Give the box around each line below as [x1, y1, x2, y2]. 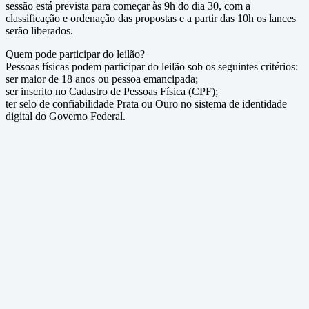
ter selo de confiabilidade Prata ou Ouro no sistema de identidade [6, 98, 287, 110]
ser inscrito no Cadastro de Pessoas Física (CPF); [6, 86, 218, 97]
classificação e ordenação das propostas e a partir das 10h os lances [6, 12, 296, 24]
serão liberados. [6, 25, 73, 37]
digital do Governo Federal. [6, 110, 126, 122]
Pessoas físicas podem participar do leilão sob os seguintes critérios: [6, 61, 298, 72]
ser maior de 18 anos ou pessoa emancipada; [6, 73, 198, 85]
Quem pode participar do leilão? [6, 48, 145, 60]
